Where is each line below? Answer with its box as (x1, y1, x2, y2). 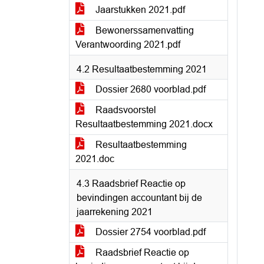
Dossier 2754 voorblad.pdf (93, 227, 206, 237)
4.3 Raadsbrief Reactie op (77, 179, 186, 189)
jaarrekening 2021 (77, 207, 153, 217)
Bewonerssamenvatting (93, 25, 194, 35)
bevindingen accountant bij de (77, 193, 202, 203)
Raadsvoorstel (93, 105, 156, 115)
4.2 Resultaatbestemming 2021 (77, 64, 207, 74)
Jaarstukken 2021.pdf (93, 5, 185, 15)
